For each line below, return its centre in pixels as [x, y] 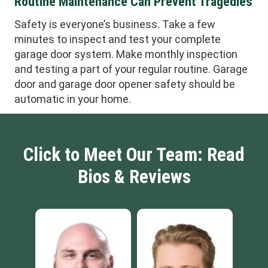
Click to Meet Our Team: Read [134, 155]
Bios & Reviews [134, 177]
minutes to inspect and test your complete [118, 39]
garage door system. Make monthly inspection [126, 54]
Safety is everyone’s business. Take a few [115, 24]
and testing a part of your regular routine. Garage [131, 69]
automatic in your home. [73, 99]
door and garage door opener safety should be [125, 84]
